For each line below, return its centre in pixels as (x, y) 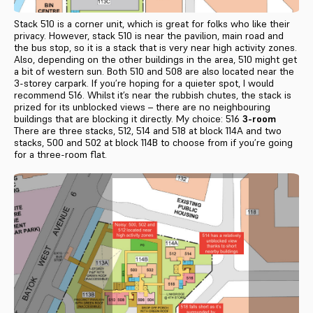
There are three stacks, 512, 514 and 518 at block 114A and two (148, 131)
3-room (259, 119)
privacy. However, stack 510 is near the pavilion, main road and (149, 36)
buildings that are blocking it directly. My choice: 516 (128, 119)
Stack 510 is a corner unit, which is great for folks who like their (152, 24)
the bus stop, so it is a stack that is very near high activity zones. (155, 48)
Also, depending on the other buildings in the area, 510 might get (155, 60)
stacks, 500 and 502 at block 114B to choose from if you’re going (153, 143)
